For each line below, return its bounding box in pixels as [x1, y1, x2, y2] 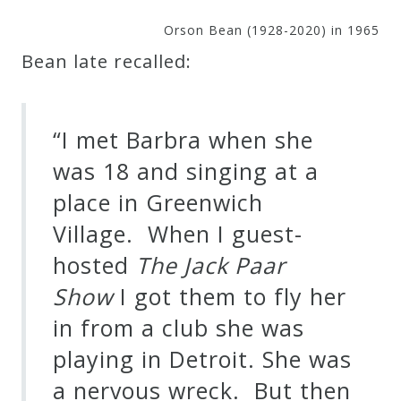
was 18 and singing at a [53, 155, 319, 186]
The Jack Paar [136, 249, 286, 280]
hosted [53, 249, 136, 280]
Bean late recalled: [21, 48, 192, 73]
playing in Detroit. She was [53, 343, 352, 374]
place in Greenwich [53, 186, 263, 218]
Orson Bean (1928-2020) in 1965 [164, 21, 380, 38]
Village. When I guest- [53, 218, 303, 249]
